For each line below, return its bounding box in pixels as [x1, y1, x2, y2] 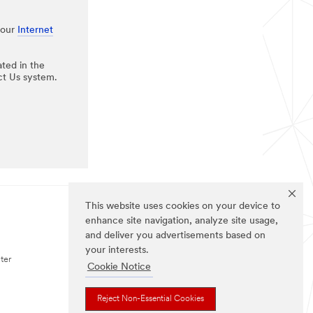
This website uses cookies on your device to [85, 201, 280, 212]
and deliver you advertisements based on [85, 231, 265, 242]
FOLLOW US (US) [92, 221, 188, 233]
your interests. [85, 245, 149, 256]
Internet [17, 24, 53, 36]
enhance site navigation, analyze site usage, [85, 216, 278, 227]
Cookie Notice [87, 262, 151, 273]
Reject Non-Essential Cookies [97, 294, 204, 303]
